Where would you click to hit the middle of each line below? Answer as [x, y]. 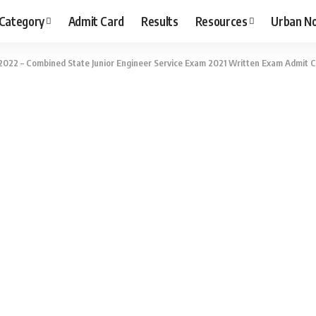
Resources [221, 21]
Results [160, 21]
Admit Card [96, 21]
